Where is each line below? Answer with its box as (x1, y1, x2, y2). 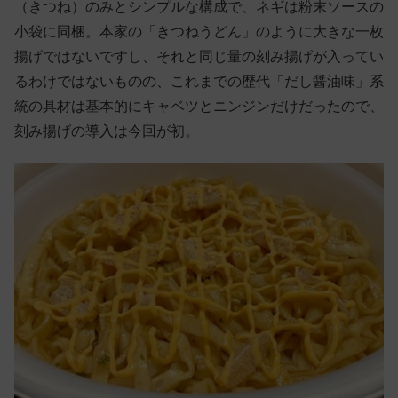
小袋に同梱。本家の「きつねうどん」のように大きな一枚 (14, 23, 384, 39)
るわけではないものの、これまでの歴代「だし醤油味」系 (14, 73, 384, 89)
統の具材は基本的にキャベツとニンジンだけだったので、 (14, 98, 384, 114)
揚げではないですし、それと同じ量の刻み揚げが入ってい (14, 48, 384, 64)
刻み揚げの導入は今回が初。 (14, 123, 199, 139)
